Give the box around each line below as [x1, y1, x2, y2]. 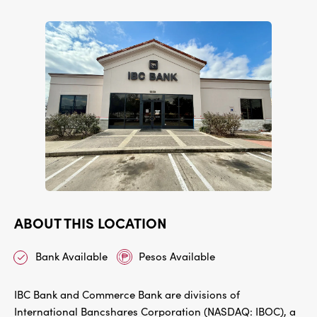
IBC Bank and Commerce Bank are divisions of [14, 287, 240, 301]
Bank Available [35, 249, 108, 263]
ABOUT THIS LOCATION [14, 213, 167, 232]
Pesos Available [139, 249, 215, 263]
